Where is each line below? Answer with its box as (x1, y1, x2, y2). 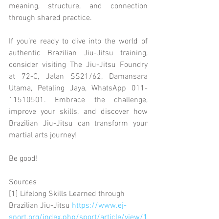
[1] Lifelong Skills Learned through (9, 189, 127, 199)
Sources (9, 177, 37, 187)
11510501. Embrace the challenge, (9, 95, 148, 105)
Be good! (9, 153, 38, 164)
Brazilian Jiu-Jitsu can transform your (9, 118, 148, 129)
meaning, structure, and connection (9, 1, 148, 11)
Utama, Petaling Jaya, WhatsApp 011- (9, 83, 148, 93)
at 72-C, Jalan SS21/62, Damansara (9, 71, 148, 82)
